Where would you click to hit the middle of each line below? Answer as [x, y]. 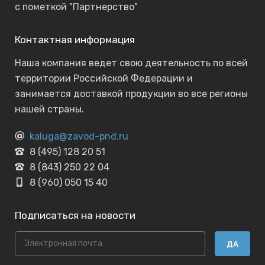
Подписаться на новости [75, 215]
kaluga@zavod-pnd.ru [79, 136]
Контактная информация [75, 40]
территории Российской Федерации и [104, 78]
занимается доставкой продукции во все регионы [131, 94]
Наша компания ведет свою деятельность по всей [131, 63]
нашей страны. [49, 109]
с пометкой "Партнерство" [76, 7]
